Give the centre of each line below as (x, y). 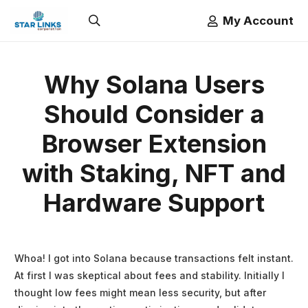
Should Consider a (154, 114)
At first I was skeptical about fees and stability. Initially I (150, 276)
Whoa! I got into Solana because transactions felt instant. (154, 258)
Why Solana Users (154, 85)
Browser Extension (154, 144)
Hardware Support (154, 203)
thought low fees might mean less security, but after (140, 293)
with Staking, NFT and (154, 173)
